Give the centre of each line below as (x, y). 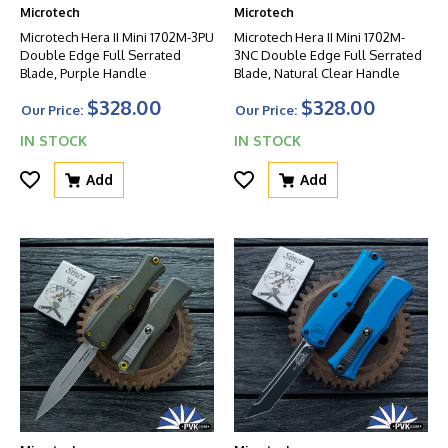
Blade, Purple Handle (83, 73)
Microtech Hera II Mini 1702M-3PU (117, 37)
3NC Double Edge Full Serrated (328, 55)
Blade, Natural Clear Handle (317, 73)
